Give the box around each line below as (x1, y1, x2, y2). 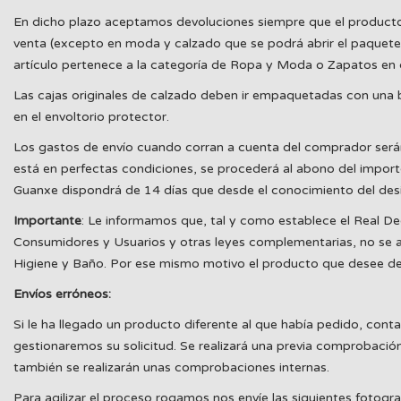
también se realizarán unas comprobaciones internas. (13, 360, 329, 375)
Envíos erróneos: (13, 286, 111, 302)
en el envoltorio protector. (13, 109, 169, 124)
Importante (13, 213, 81, 228)
